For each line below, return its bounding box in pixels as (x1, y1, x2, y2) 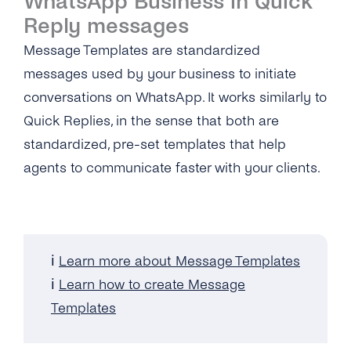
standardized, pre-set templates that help (24, 136, 286, 153)
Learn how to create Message (59, 277, 245, 293)
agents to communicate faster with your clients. (24, 160, 320, 176)
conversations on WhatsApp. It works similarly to (24, 89, 327, 106)
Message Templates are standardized (24, 42, 260, 59)
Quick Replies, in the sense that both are (24, 113, 279, 129)
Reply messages (24, 14, 189, 38)
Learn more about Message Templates (59, 254, 300, 270)
